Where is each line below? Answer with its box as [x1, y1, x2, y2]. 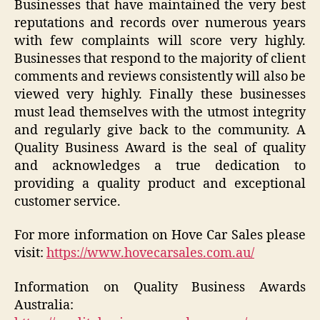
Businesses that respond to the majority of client [14, 50, 306, 67]
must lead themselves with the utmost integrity [14, 104, 306, 121]
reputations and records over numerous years [14, 14, 306, 31]
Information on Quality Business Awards [14, 279, 306, 296]
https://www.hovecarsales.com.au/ [46, 245, 254, 262]
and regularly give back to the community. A [14, 121, 306, 139]
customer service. [14, 193, 121, 210]
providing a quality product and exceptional [14, 175, 306, 192]
